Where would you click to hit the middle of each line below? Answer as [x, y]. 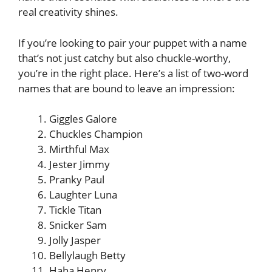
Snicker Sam [78, 225]
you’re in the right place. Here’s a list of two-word [133, 73]
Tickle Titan [75, 210]
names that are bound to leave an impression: [127, 88]
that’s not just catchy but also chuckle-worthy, [124, 58]
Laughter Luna [83, 195]
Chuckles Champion [96, 134]
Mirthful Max [79, 149]
